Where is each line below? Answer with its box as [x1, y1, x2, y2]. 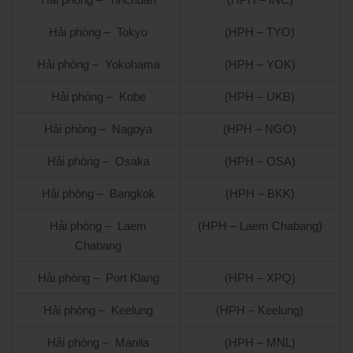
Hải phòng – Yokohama [36, 58, 160, 72]
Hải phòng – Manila [47, 336, 149, 350]
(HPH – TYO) [225, 25, 295, 39]
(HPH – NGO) [223, 122, 296, 136]
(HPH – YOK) [224, 58, 295, 72]
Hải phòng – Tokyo [49, 25, 147, 39]
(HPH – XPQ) [224, 271, 295, 285]
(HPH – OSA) [224, 154, 295, 169]
